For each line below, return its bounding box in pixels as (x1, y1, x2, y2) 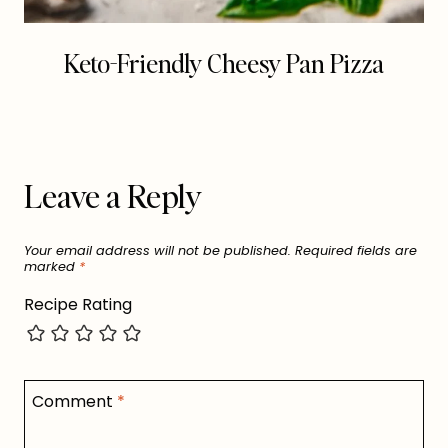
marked (24, 258, 79, 276)
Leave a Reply (24, 174, 202, 216)
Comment (32, 389, 117, 413)
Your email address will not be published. (24, 242, 291, 260)
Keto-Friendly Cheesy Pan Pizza (64, 46, 384, 79)
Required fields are (295, 242, 417, 260)
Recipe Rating (24, 292, 132, 316)
